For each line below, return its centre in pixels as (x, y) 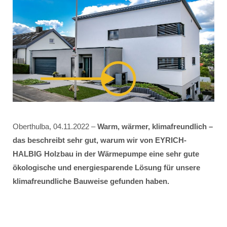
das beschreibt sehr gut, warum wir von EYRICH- (100, 140)
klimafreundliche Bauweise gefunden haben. (91, 181)
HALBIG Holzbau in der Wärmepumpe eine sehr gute (106, 154)
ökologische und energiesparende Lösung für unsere (106, 168)
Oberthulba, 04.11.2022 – (55, 127)
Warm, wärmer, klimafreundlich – (155, 127)
